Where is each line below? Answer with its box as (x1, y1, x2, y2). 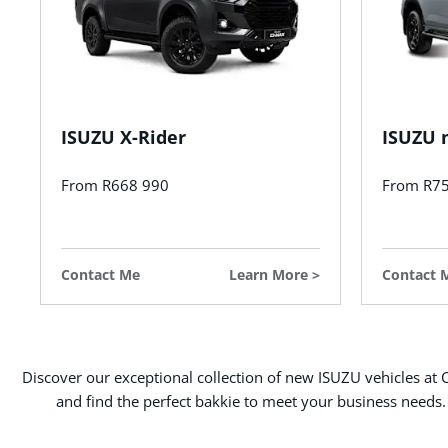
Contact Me (61, 264, 140, 284)
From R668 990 (61, 174, 169, 195)
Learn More (229, 264, 308, 284)
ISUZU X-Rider (61, 124, 186, 149)
